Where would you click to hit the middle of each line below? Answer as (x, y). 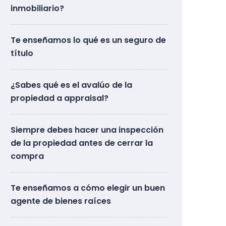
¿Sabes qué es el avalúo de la (71, 85)
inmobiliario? (37, 8)
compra (27, 156)
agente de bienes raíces (61, 201)
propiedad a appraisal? (60, 98)
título (22, 53)
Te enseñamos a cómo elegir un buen (88, 188)
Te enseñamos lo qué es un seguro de (88, 40)
